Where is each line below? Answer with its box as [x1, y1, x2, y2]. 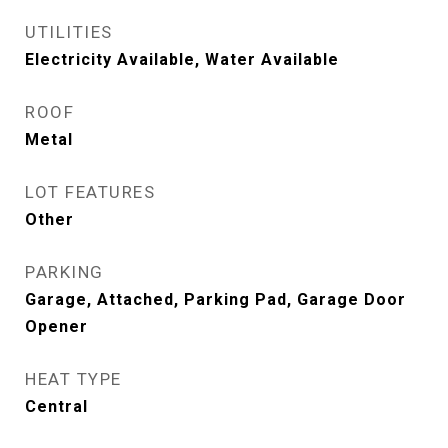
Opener [25, 317, 88, 336]
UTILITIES [25, 22, 113, 42]
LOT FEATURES [25, 182, 155, 202]
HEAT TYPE [25, 369, 122, 389]
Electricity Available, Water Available [25, 50, 339, 69]
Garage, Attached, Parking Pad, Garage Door [25, 290, 406, 309]
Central [25, 397, 88, 416]
